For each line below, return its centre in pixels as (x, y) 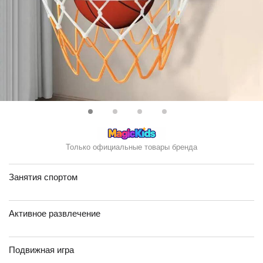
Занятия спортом (43, 177)
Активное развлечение (55, 213)
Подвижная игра (41, 250)
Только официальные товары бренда (131, 147)
